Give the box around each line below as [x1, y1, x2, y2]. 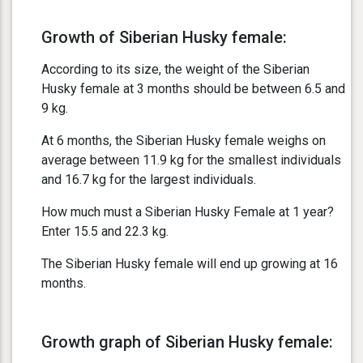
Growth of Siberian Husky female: [41, 28, 287, 48]
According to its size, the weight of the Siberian [41, 62, 310, 78]
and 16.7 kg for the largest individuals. [41, 172, 256, 188]
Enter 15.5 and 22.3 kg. [41, 224, 169, 240]
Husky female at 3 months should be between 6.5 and [41, 81, 345, 97]
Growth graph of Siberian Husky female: [41, 332, 333, 352]
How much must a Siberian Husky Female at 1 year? [41, 204, 334, 220]
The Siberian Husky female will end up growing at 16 [41, 256, 338, 272]
